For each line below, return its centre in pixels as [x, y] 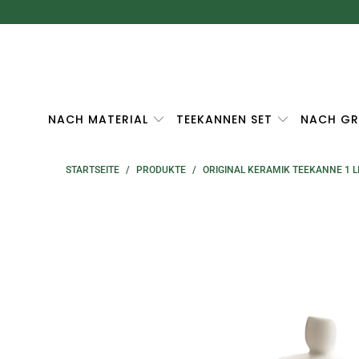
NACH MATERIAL [101, 120]
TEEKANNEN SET [227, 120]
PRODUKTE [161, 170]
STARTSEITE [93, 170]
